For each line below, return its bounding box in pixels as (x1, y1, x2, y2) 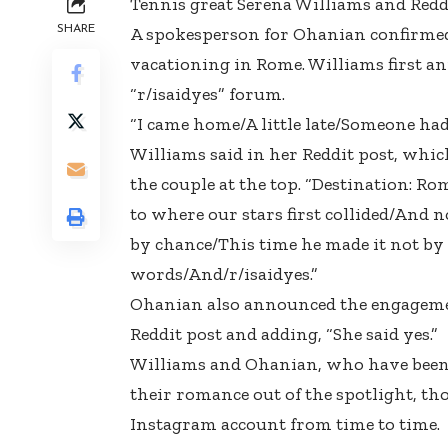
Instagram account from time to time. (130, 413, 440, 436)
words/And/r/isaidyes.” (130, 263, 318, 286)
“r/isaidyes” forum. (130, 83, 285, 106)
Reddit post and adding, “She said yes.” (130, 323, 438, 346)
